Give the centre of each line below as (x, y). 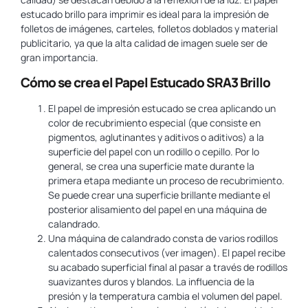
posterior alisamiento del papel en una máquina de (157, 209)
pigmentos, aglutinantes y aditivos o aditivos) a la (156, 137)
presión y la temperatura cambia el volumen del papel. (165, 296)
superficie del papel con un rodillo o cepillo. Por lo (154, 151)
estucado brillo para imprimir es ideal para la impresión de (145, 14)
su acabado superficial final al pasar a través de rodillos (168, 267)
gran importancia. (59, 58)
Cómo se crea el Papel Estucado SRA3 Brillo (145, 82)
